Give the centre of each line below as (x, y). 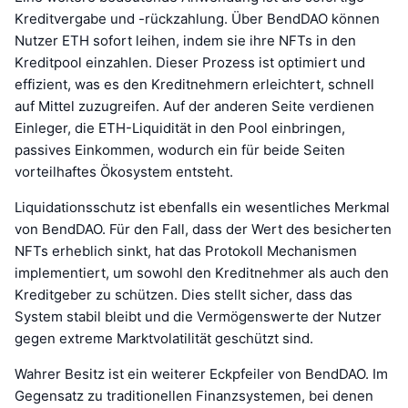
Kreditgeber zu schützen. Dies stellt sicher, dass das (184, 294)
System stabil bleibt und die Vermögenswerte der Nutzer (198, 316)
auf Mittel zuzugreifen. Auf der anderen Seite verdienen (194, 106)
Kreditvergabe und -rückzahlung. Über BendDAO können (197, 18)
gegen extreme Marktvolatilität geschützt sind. (164, 338)
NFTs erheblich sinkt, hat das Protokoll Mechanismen (186, 250)
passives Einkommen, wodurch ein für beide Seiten (180, 149)
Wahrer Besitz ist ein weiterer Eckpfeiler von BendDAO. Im (201, 373)
